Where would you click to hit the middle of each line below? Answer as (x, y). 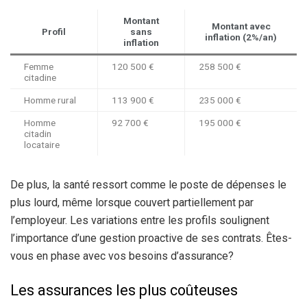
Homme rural (50, 100)
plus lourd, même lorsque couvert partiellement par (132, 203)
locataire (42, 145)
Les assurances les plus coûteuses (124, 290)
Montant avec (241, 26)
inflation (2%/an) (241, 37)
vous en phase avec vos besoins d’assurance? (122, 256)
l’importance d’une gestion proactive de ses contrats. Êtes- (151, 238)
